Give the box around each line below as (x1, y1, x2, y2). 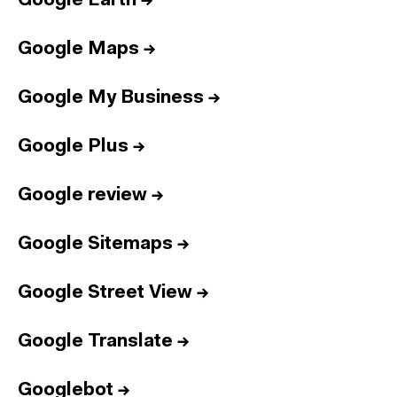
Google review (18, 186, 147, 205)
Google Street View (18, 284, 192, 302)
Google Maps (18, 40, 139, 58)
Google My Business (18, 89, 204, 107)
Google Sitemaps (18, 235, 173, 253)
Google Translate (18, 332, 173, 351)
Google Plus (18, 137, 128, 156)
